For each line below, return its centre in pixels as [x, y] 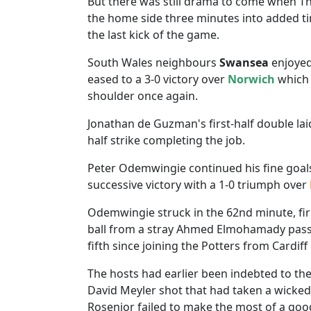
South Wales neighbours [153, 62]
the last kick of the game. [153, 35]
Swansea [244, 62]
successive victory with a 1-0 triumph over [199, 185]
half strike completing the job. [166, 140]
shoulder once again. [143, 96]
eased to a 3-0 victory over [158, 79]
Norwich [251, 79]
